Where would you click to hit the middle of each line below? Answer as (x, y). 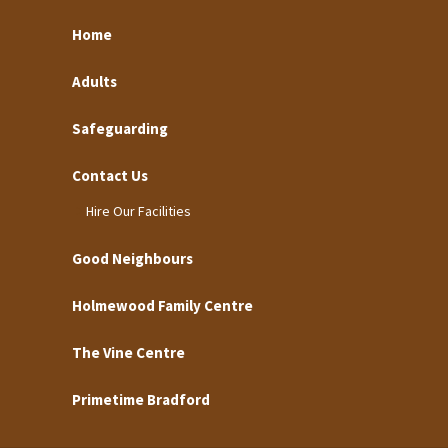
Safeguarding (120, 128)
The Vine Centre (128, 352)
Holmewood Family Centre (162, 305)
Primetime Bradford (141, 399)
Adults (94, 81)
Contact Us (110, 175)
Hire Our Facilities (138, 210)
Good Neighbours (132, 258)
